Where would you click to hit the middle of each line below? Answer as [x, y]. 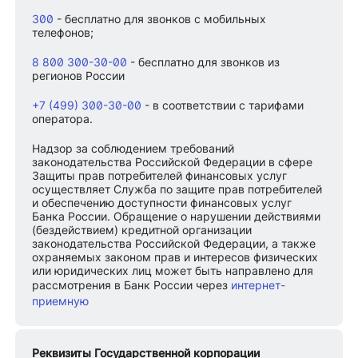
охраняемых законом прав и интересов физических [175, 257]
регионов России [79, 76]
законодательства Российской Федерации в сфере [173, 162]
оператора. [63, 119]
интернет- [259, 285]
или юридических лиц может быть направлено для [173, 271]
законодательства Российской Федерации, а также [174, 244]
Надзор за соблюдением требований [133, 149]
